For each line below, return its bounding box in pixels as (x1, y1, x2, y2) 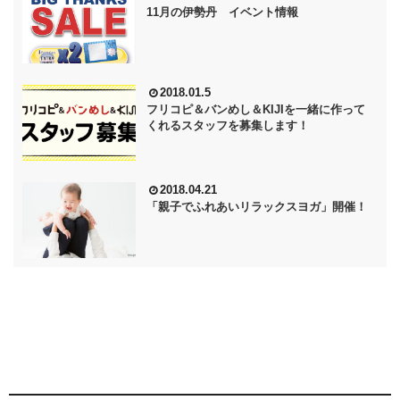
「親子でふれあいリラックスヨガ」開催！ (146, 199, 368, 213)
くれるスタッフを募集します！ (146, 118, 310, 132)
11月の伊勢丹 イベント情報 (146, 4, 357, 19)
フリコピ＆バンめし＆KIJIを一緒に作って (146, 102, 366, 116)
